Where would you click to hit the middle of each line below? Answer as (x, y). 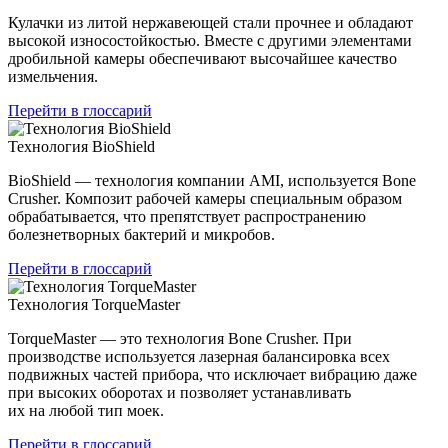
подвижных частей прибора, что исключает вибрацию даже (212, 374)
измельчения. (53, 76)
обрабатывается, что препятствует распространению (187, 216)
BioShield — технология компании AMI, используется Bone (212, 180)
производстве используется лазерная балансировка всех (199, 356)
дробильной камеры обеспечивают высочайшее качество (202, 58)
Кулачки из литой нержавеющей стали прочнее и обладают (210, 22)
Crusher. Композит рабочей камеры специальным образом (205, 198)
